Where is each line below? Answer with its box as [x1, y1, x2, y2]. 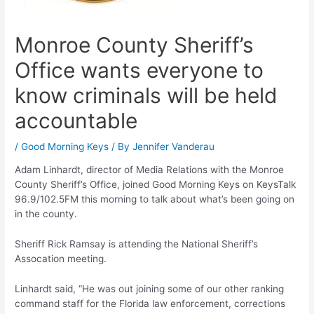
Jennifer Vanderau [132, 140, 215, 152]
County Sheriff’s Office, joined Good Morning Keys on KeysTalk [15, 179, 296, 191]
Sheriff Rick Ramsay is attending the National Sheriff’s [15, 238, 259, 250]
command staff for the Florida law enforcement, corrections [15, 298, 286, 310]
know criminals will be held [15, 82, 278, 108]
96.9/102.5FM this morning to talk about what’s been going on [15, 193, 295, 205]
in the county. [15, 208, 81, 220]
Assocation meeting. [15, 253, 110, 265]
